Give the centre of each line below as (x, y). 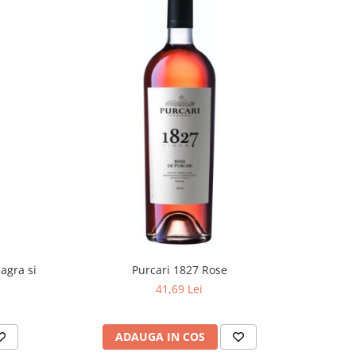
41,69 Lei (180, 288)
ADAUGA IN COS (160, 336)
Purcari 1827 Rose (179, 269)
